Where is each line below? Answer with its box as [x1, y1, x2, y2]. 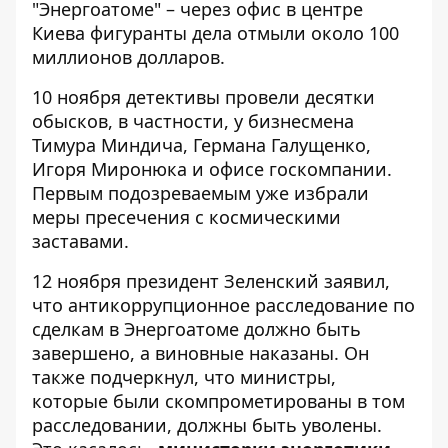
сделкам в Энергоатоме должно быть [32, 317, 361, 342]
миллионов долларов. [32, 45, 225, 70]
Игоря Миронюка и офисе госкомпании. [32, 157, 392, 182]
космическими [209, 205, 341, 230]
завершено [32, 341, 130, 366]
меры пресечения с [32, 205, 209, 230]
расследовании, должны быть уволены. [32, 413, 382, 438]
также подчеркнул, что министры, [32, 365, 336, 390]
